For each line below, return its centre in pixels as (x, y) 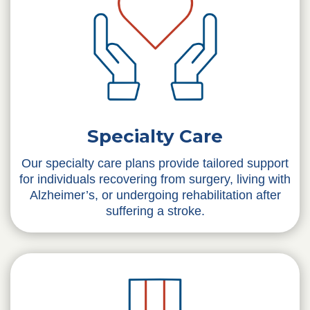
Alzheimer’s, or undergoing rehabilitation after (155, 195)
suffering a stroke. (155, 211)
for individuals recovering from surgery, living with (155, 179)
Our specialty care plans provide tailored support (155, 163)
